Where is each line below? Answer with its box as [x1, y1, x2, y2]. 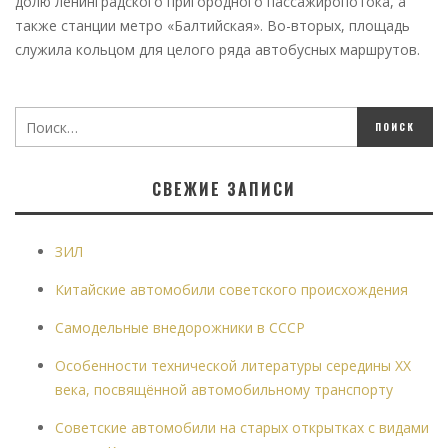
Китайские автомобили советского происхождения [55, 280, 408, 300]
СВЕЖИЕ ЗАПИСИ [152, 177, 296, 202]
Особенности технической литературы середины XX [55, 356, 411, 376]
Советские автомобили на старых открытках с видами [55, 418, 429, 438]
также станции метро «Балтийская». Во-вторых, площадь [15, 16, 410, 36]
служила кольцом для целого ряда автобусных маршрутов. [15, 40, 420, 60]
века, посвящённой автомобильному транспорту [55, 380, 393, 400]
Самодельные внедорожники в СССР [55, 318, 305, 338]
